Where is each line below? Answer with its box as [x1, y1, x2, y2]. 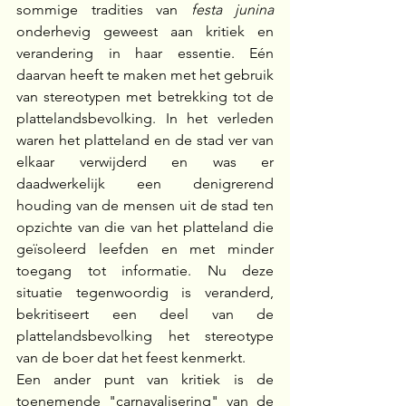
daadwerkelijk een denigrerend [16, 175, 274, 193]
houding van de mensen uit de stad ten [16, 197, 274, 215]
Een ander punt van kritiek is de [16, 371, 274, 389]
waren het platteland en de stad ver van [16, 131, 274, 150]
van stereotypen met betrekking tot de [16, 88, 274, 106]
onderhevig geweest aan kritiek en [16, 23, 274, 41]
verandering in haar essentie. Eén [16, 44, 274, 63]
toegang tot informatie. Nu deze [16, 262, 274, 280]
